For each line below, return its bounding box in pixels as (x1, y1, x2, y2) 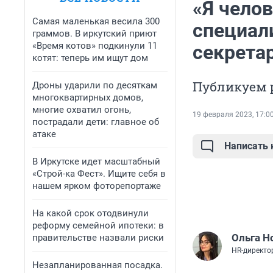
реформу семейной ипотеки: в (32, 220, 164, 231)
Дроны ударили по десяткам (32, 80, 157, 91)
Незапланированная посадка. (32, 260, 163, 271)
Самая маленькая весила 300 (32, 16, 160, 27)
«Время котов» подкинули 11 (32, 40, 157, 51)
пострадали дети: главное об (32, 116, 159, 127)
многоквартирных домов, (32, 92, 143, 103)
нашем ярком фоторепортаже (32, 180, 161, 191)
